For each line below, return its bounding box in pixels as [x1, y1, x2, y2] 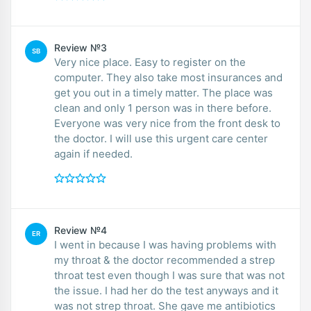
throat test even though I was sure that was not [54, 268, 285, 282]
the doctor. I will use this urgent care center [54, 131, 268, 145]
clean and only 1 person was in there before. [54, 101, 271, 115]
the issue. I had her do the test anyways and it [54, 283, 278, 297]
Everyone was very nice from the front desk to [54, 116, 280, 130]
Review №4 [54, 224, 107, 236]
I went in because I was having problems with [54, 237, 276, 251]
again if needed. [54, 146, 133, 160]
